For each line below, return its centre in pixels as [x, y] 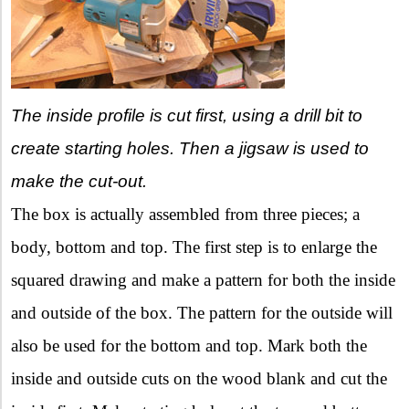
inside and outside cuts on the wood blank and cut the [199, 378]
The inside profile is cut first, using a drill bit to [187, 115]
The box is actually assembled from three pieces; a [185, 214]
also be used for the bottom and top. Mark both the [189, 345]
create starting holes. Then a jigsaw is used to [190, 148]
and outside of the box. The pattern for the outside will [202, 312]
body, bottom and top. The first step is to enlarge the [194, 246]
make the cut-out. [79, 181]
